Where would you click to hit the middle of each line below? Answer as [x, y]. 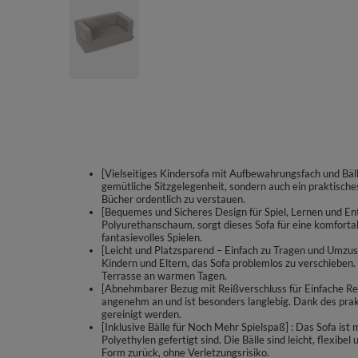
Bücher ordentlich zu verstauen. [173, 199]
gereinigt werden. [141, 314]
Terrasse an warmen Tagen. [164, 276]
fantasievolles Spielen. [152, 237]
